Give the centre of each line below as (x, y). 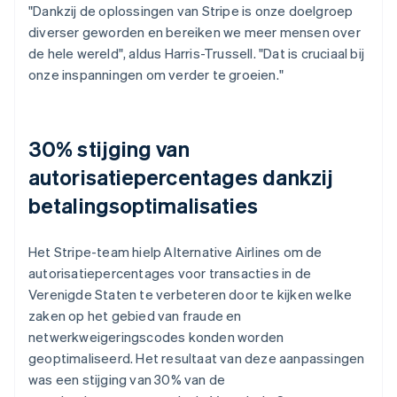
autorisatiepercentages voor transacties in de (170, 272)
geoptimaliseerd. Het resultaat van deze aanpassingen (197, 358)
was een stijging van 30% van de (127, 379)
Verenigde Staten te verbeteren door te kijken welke (191, 294)
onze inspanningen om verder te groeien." (156, 74)
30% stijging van (109, 148)
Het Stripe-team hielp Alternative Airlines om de (175, 251)
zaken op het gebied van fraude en (135, 315)
